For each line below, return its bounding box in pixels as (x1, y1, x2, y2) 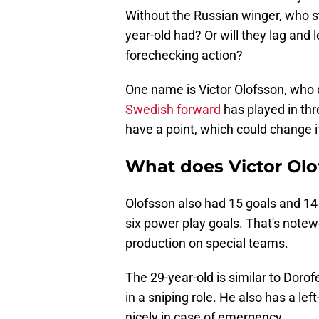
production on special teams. (125, 236, 288, 251)
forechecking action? (125, 48, 243, 63)
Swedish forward (125, 102, 224, 117)
